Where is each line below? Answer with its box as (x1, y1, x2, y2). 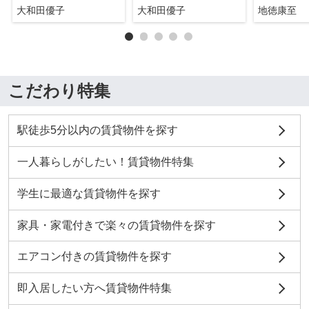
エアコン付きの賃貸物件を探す (17, 250, 172, 263)
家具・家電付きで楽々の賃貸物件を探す (17, 219, 216, 231)
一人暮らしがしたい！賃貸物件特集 (17, 155, 194, 168)
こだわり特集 (8, 81, 110, 101)
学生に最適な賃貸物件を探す (17, 187, 161, 199)
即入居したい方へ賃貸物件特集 (17, 282, 172, 295)
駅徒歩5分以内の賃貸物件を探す (17, 123, 178, 136)
